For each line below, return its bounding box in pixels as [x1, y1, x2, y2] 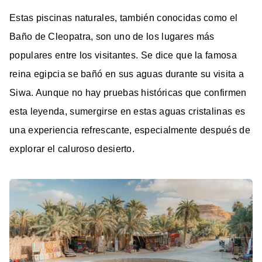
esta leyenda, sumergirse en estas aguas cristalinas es [9, 106, 246, 117]
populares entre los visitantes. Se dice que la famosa [9, 50, 237, 61]
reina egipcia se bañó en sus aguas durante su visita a [9, 69, 244, 80]
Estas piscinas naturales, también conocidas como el [9, 13, 238, 23]
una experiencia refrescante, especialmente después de [9, 125, 250, 136]
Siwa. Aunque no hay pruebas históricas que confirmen [9, 88, 247, 98]
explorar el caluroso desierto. [9, 144, 135, 154]
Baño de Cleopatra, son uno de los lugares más [9, 32, 215, 42]
